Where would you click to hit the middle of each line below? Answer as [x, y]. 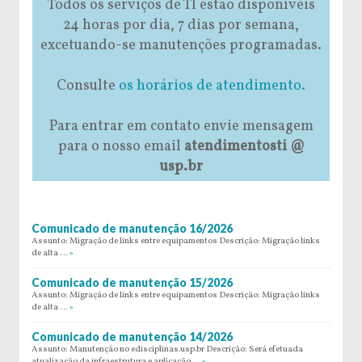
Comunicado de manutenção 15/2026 [132, 282]
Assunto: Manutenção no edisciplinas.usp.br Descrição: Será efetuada [167, 349]
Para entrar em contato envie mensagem [181, 126]
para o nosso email [121, 146]
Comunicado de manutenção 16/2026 [132, 228]
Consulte [88, 86]
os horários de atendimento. [212, 86]
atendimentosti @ [244, 146]
